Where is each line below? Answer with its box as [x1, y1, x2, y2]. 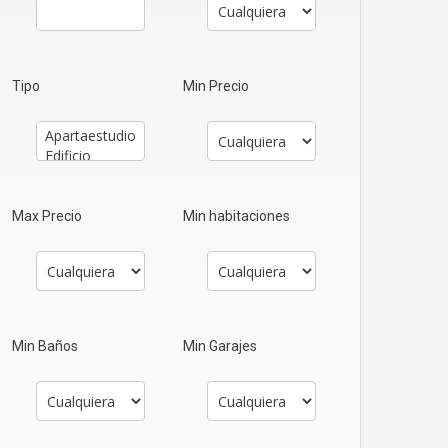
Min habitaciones [183, 208, 290, 225]
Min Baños [12, 338, 78, 355]
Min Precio [183, 78, 249, 95]
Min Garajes [183, 338, 257, 355]
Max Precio [12, 208, 82, 225]
